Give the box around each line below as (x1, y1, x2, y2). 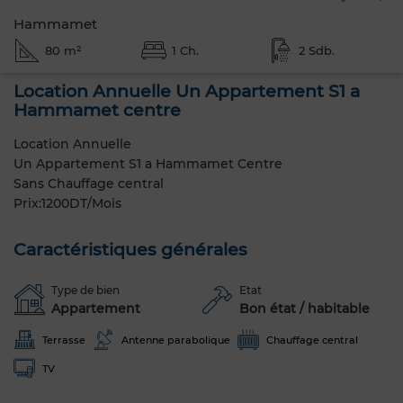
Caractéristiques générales (13, 238, 247, 260)
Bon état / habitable (239, 300, 370, 317)
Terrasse (42, 333, 85, 346)
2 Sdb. (298, 43, 335, 58)
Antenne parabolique (121, 333, 230, 346)
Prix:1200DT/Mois (13, 194, 121, 211)
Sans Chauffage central (13, 175, 164, 192)
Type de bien (51, 282, 120, 297)
